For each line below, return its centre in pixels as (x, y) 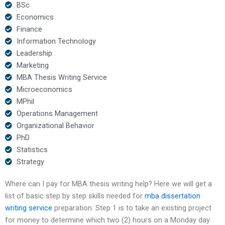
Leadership (34, 53)
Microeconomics (44, 89)
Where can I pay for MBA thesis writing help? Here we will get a (108, 184)
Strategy (30, 161)
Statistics (32, 149)
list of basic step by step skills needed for (75, 196)
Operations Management (57, 113)
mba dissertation (173, 196)
